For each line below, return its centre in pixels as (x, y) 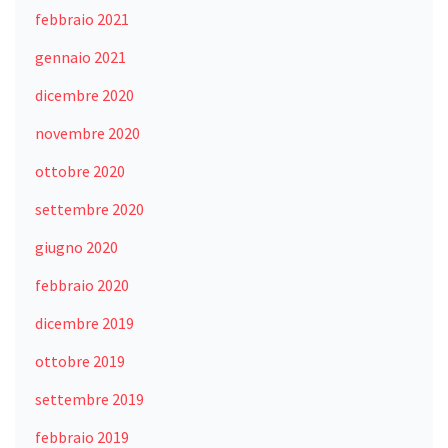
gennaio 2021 (81, 56)
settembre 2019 (90, 398)
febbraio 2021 (82, 18)
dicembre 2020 (85, 94)
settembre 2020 (90, 208)
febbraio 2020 (82, 284)
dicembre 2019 (85, 322)
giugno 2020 (77, 246)
